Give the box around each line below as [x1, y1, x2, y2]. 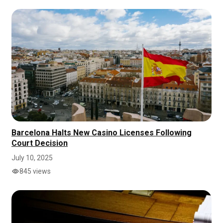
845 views [19, 167, 51, 175]
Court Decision [11, 138, 68, 148]
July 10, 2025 [11, 153, 53, 162]
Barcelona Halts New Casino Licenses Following [11, 127, 192, 137]
